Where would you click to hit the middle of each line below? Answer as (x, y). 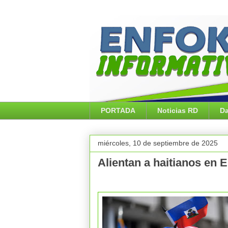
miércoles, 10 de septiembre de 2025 (158, 143)
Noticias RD (177, 111)
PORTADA (118, 111)
